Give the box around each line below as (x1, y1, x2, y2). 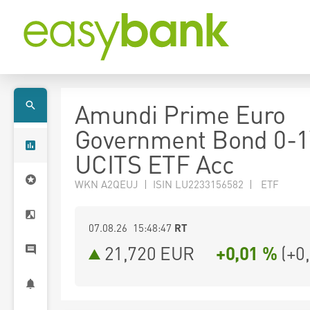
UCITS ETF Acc (75, 148, 234, 180)
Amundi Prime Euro (75, 98, 286, 130)
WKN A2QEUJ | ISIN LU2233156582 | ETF (75, 177, 279, 191)
